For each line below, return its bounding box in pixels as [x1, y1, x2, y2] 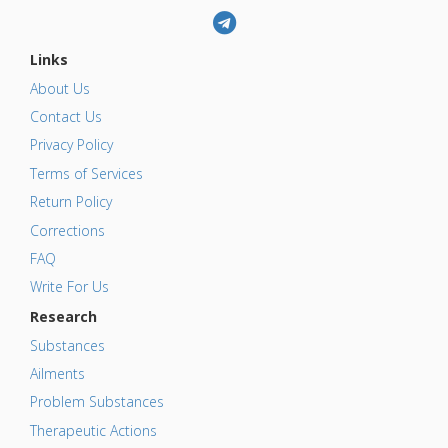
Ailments [30, 364, 85, 384]
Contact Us [30, 106, 102, 126]
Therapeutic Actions [30, 420, 157, 440]
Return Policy [30, 192, 112, 212]
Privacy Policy [30, 135, 113, 155]
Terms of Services [30, 163, 143, 183]
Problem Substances [30, 392, 164, 412]
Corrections [30, 220, 105, 240]
